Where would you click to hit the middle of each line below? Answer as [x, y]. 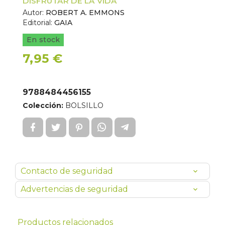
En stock [43, 40]
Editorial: [37, 23]
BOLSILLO [84, 105]
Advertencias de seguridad [74, 189]
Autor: [33, 13]
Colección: [43, 105]
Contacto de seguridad [67, 171]
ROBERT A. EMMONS [85, 13]
